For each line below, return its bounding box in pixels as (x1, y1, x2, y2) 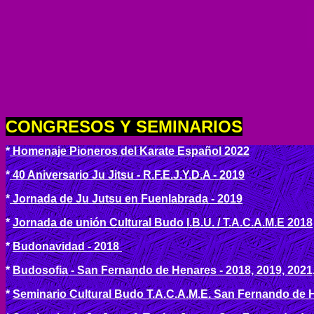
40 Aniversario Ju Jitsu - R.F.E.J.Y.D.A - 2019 (10, 169, 245, 181)
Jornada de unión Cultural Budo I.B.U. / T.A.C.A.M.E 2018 (13, 217, 313, 228)
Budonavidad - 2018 (13, 240, 122, 252)
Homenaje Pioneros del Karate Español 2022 (10, 145, 250, 157)
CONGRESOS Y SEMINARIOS (6, 117, 243, 136)
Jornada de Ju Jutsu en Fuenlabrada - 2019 (10, 193, 243, 205)
